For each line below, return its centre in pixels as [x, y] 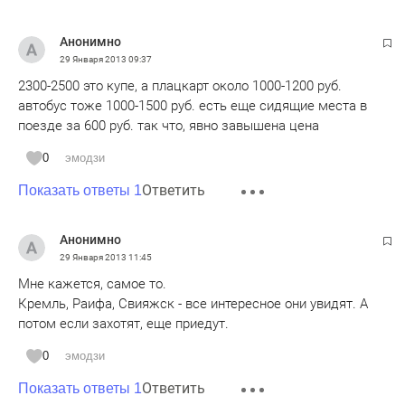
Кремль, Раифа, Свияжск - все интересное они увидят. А [193, 304]
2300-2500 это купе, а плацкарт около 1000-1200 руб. [180, 86]
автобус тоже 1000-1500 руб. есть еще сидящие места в [193, 106]
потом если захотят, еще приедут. [123, 324]
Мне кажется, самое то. [92, 284]
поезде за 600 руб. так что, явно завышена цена [169, 126]
